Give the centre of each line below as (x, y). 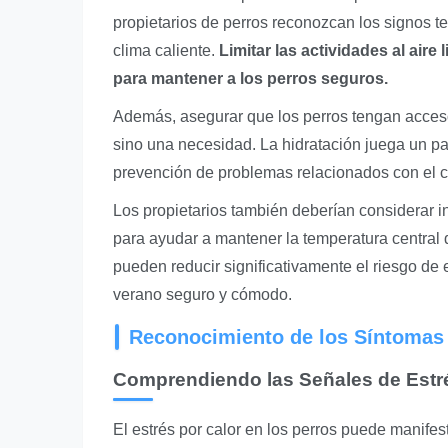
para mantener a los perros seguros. (250, 78)
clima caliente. (166, 50)
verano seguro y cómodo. (202, 294)
